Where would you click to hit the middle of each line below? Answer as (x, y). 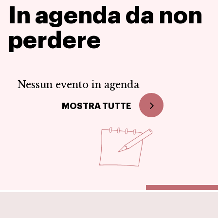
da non (164, 16)
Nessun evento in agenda (78, 85)
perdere (54, 41)
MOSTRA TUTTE (96, 106)
